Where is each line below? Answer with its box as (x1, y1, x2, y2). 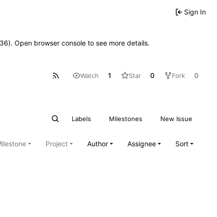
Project (46, 139, 68, 148)
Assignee (127, 139, 156, 148)
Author (87, 139, 108, 148)
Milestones (109, 114, 143, 123)
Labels (72, 114, 92, 123)
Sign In (184, 7, 206, 16)
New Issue (160, 114, 193, 123)
